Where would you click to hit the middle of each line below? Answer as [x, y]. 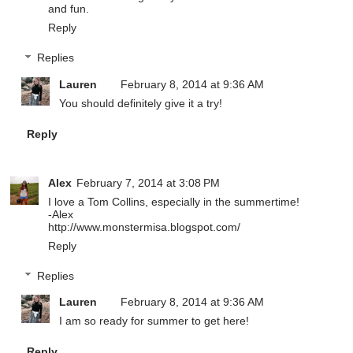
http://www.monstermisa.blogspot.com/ [145, 227]
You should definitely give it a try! [141, 103]
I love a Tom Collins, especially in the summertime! [174, 201]
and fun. [69, 9]
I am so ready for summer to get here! [154, 321]
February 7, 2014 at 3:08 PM [149, 182]
